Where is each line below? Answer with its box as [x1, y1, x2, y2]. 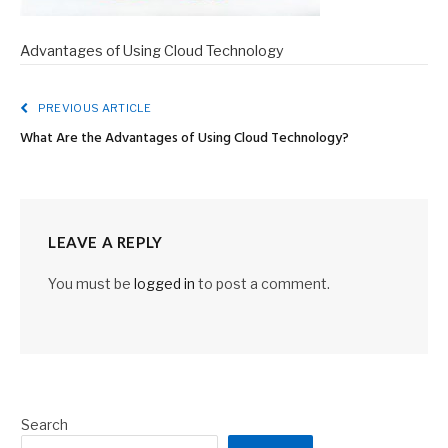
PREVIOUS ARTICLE [35, 101, 151, 116]
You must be [48, 275, 134, 293]
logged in [134, 275, 195, 293]
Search [21, 416, 68, 434]
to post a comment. [195, 275, 330, 293]
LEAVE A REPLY [48, 233, 163, 252]
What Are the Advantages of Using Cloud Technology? [20, 127, 349, 151]
